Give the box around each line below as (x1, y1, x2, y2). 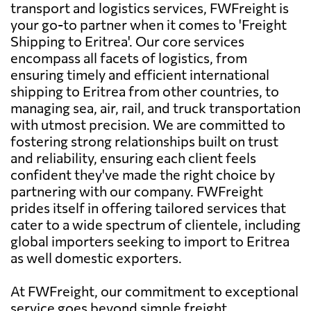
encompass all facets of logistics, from (10, 49, 247, 66)
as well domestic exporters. (10, 249, 182, 266)
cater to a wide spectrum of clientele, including (10, 215, 301, 233)
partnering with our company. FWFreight (10, 182, 263, 199)
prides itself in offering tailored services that (10, 199, 286, 216)
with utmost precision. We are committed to (10, 115, 285, 133)
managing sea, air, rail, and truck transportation (10, 99, 301, 116)
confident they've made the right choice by (10, 165, 275, 183)
